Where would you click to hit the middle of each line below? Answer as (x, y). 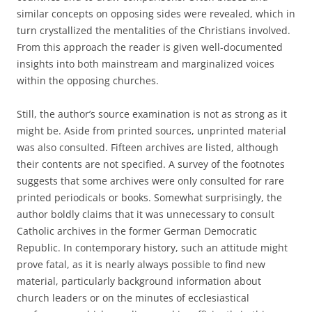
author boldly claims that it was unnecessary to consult (146, 214)
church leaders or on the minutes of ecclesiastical (133, 298)
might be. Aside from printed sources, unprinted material (151, 131)
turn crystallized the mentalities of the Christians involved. (154, 30)
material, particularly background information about (139, 281)
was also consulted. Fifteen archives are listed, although (148, 147)
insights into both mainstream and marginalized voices (146, 64)
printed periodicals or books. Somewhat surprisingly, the (149, 197)
